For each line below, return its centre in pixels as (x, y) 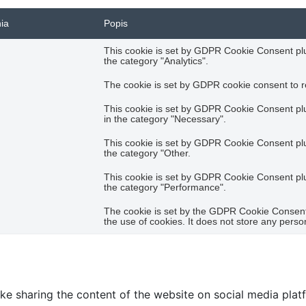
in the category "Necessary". (165, 119)
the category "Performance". (165, 187)
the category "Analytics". (156, 61)
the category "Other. (147, 153)
